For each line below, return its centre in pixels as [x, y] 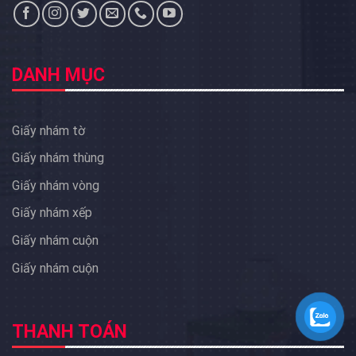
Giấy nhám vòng [56, 185]
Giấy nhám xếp [52, 213]
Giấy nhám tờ [48, 130]
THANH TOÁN [70, 332]
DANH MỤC [58, 75]
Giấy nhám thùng [58, 158]
